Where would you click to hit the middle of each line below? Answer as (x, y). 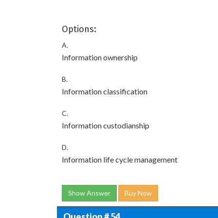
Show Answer (89, 193)
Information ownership (100, 57)
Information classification (105, 91)
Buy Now (138, 193)
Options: (79, 29)
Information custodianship (106, 125)
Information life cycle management (120, 159)
